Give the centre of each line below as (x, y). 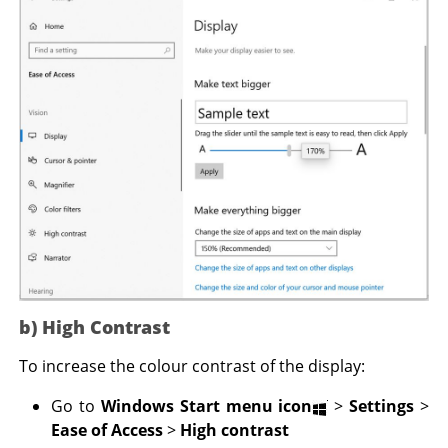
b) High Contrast (95, 327)
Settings (384, 406)
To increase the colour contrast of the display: (192, 366)
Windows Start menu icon (206, 406)
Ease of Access (107, 430)
